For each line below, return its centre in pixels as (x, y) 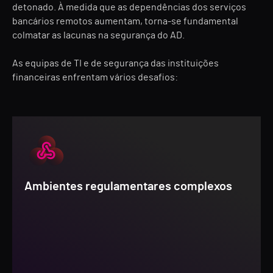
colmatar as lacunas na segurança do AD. (98, 35)
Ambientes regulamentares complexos (128, 186)
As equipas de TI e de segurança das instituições (115, 63)
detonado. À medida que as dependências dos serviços (129, 7)
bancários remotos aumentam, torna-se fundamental (125, 21)
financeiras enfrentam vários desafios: (95, 77)
